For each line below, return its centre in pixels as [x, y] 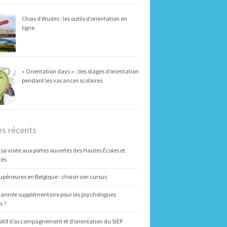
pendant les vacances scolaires [62, 80]
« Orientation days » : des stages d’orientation [80, 71]
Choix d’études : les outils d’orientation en [74, 18]
